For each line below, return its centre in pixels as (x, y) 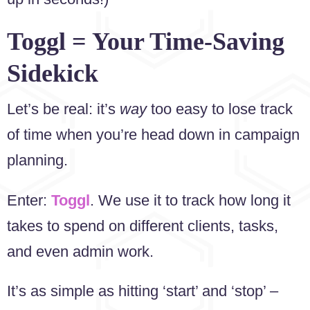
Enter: (29, 200)
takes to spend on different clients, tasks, (143, 226)
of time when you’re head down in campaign (153, 135)
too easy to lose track (220, 109)
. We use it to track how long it (190, 200)
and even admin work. (80, 251)
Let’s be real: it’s (63, 109)
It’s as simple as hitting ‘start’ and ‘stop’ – (143, 291)
